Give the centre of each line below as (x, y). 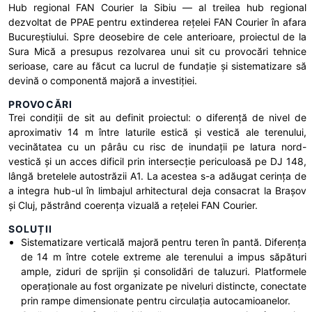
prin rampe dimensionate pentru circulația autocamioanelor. (155, 301)
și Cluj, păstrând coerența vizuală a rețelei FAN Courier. (133, 205)
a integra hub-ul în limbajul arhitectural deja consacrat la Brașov (157, 190)
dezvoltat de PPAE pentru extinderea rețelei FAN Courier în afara (157, 22)
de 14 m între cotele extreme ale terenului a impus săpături (163, 257)
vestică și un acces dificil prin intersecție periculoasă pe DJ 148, (157, 161)
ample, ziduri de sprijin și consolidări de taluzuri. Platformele (163, 271)
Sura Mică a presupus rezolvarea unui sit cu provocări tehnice (157, 51)
